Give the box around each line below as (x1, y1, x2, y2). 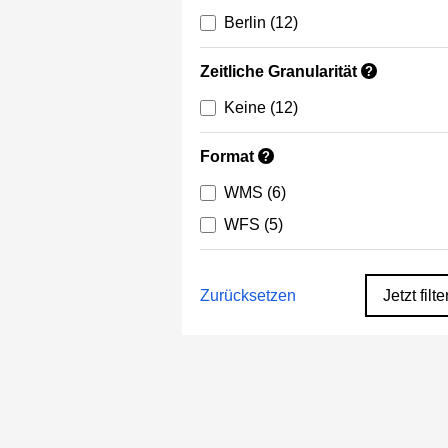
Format (200, 148, 254, 166)
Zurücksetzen (200, 286, 296, 304)
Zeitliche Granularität (200, 63, 357, 81)
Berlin (224, 14, 266, 32)
